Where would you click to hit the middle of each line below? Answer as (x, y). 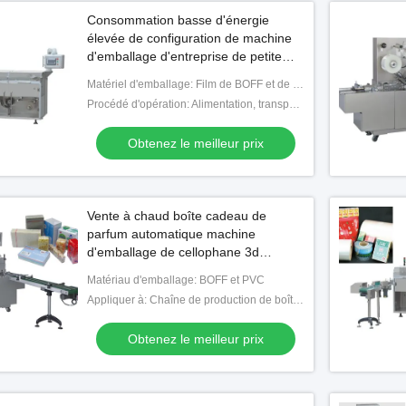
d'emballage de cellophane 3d (173, 252)
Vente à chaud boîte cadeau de (177, 216)
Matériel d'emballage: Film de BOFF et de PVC (298, 84)
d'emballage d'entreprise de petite (184, 56)
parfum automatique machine (171, 234)
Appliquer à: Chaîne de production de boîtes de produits (298, 300)
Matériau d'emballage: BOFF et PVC (176, 280)
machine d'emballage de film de (178, 270)
